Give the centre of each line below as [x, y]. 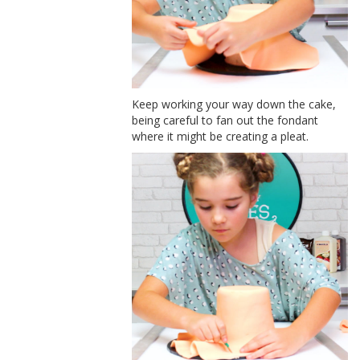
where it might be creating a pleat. [221, 136]
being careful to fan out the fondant [225, 120]
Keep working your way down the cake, [234, 104]
